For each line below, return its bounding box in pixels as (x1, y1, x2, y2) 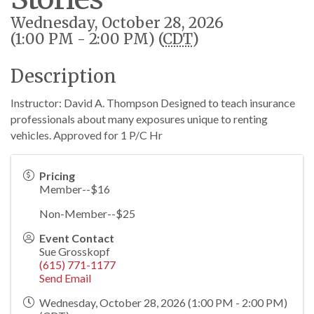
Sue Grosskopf (39, 245, 110, 258)
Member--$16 (39, 182, 110, 196)
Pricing (39, 169, 75, 182)
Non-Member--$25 (39, 207, 135, 220)
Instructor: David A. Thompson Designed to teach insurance (11, 96, 295, 109)
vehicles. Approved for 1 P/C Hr (11, 128, 163, 142)
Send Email (39, 271, 91, 285)
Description (11, 64, 116, 88)
